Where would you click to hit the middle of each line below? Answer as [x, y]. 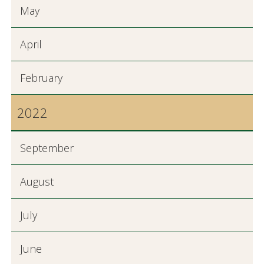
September [47, 148]
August [37, 181]
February [41, 78]
